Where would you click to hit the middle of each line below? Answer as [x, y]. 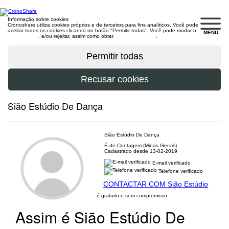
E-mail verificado [171, 163]
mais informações [135, 36]
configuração [23, 36]
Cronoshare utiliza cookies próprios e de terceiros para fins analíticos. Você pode [103, 25]
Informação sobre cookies [38, 19]
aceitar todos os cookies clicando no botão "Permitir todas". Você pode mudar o [102, 30]
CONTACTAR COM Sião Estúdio [156, 184]
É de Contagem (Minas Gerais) [141, 145]
